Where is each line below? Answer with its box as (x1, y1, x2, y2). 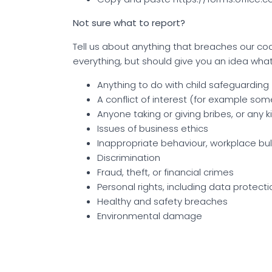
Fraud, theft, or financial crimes (97, 165, 234, 178)
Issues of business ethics (97, 121, 208, 135)
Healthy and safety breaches (97, 194, 228, 208)
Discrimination (97, 151, 160, 164)
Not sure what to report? (73, 16, 185, 29)
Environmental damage (97, 209, 202, 222)
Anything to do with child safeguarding (97, 78, 269, 91)
